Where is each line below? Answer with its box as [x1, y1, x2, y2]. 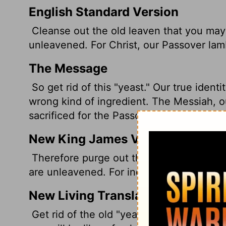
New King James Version [29, 132, 177, 146]
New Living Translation [29, 188, 165, 203]
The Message [29, 61, 107, 76]
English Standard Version [29, 5, 179, 19]
